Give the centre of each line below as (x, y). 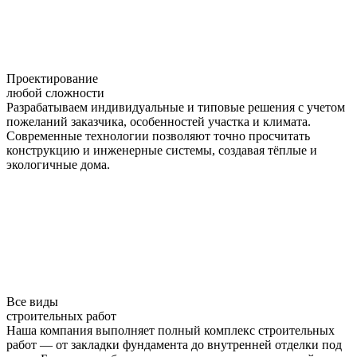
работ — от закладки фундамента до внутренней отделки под (174, 344)
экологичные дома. (58, 164)
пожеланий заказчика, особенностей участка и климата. (159, 121)
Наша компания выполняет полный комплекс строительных (171, 330)
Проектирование (52, 78)
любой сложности (55, 92)
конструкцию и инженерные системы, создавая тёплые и (162, 150)
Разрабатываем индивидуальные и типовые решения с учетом (176, 107)
